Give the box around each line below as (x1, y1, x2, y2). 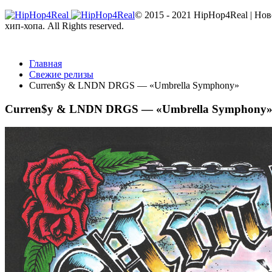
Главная (29, 58, 62, 69)
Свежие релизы (29, 69, 93, 80)
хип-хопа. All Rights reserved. (5, 21, 124, 31)
